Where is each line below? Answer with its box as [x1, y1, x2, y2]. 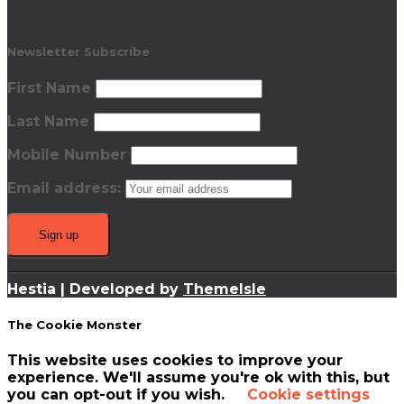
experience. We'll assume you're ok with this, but [7, 368, 390, 386]
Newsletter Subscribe [7, 44, 150, 60]
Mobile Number [7, 145, 126, 163]
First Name [7, 78, 91, 96]
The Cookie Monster [7, 317, 142, 332]
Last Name [7, 112, 89, 130]
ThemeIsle [183, 280, 266, 298]
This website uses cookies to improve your [7, 351, 343, 369]
